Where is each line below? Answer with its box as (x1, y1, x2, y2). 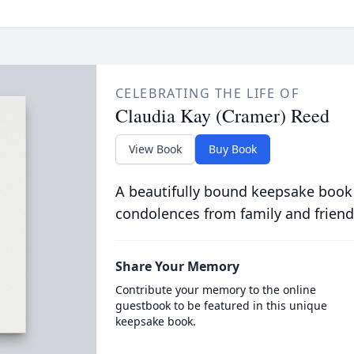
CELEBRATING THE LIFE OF (115, 85, 299, 102)
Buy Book (208, 141, 257, 156)
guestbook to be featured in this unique (115, 298, 327, 313)
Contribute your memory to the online (115, 282, 316, 297)
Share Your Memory (115, 258, 239, 275)
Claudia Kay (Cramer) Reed (115, 103, 330, 128)
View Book (128, 141, 182, 156)
